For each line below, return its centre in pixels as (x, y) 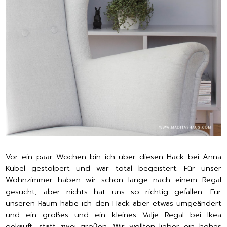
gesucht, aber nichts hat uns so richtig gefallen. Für (113, 192)
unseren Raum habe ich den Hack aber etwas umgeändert (113, 203)
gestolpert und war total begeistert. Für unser (126, 168)
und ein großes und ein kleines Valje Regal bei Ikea (113, 215)
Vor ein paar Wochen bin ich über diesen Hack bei (102, 157)
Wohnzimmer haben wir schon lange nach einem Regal (113, 180)
